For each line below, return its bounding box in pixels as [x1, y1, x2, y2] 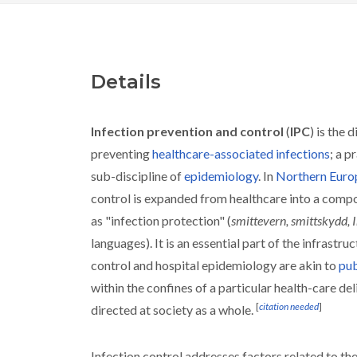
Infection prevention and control [91, 124, 284, 139]
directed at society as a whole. [91, 302, 253, 317]
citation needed [259, 300, 319, 312]
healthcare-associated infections [152, 146, 330, 161]
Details [91, 70, 161, 93]
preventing [91, 146, 150, 161]
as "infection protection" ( [91, 213, 231, 228]
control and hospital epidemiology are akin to [91, 257, 336, 273]
